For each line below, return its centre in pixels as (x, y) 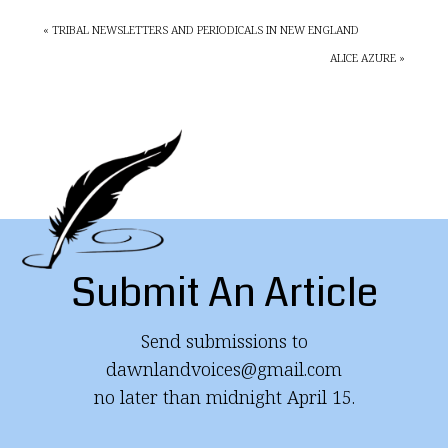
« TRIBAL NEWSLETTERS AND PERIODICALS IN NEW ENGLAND (200, 29)
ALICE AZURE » (368, 57)
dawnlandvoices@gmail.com (224, 369)
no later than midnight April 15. (224, 397)
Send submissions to (224, 341)
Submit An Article (224, 293)
